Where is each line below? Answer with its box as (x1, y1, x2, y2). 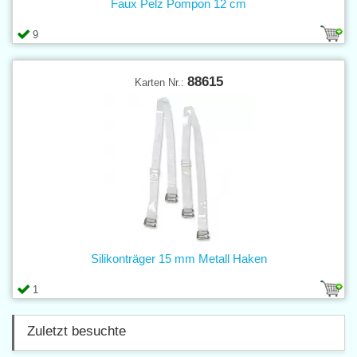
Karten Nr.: (134, 76, 187, 88)
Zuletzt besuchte (27, 323, 126, 339)
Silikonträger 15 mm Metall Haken (90, 251, 267, 265)
